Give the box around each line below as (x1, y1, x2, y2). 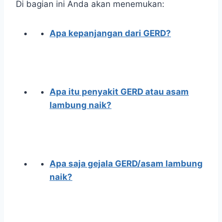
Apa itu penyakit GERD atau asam (50, 87, 189, 97)
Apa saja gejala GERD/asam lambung (50, 159, 203, 169)
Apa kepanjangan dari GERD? (50, 28, 171, 39)
